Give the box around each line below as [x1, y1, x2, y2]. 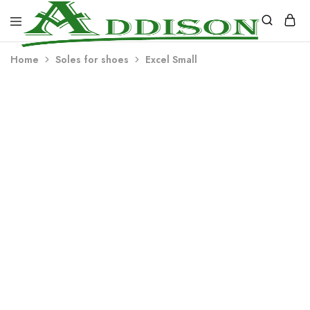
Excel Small [145, 53, 197, 66]
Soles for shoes [55, 53, 129, 66]
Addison [21, 45, 63, 61]
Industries [21, 56, 71, 72]
